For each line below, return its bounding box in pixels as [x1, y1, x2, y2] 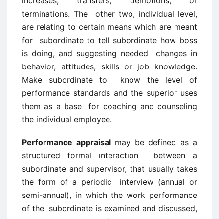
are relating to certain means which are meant [22, 22, 197, 32]
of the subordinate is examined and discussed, [22, 203, 197, 213]
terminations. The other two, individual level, [22, 9, 197, 19]
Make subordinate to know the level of [22, 75, 197, 85]
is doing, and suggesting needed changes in [22, 48, 197, 58]
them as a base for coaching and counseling [22, 101, 197, 111]
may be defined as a [110, 137, 197, 147]
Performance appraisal [22, 137, 111, 147]
